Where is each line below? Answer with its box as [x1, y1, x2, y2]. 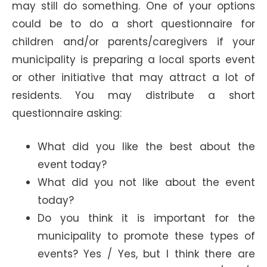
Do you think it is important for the [37, 210, 255, 225]
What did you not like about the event [37, 175, 255, 190]
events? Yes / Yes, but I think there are [37, 246, 255, 261]
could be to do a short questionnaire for [12, 17, 255, 31]
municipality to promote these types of [37, 228, 255, 243]
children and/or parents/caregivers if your [12, 35, 255, 49]
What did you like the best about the [37, 139, 255, 154]
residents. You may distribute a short [12, 88, 255, 103]
